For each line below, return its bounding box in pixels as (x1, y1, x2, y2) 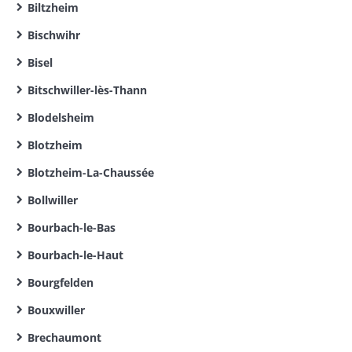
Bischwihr (27, 27, 80, 42)
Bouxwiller (27, 302, 85, 317)
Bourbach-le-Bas (27, 220, 115, 235)
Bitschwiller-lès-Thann (27, 82, 147, 97)
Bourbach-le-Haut (27, 247, 123, 262)
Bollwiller (27, 192, 78, 207)
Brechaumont (27, 330, 101, 345)
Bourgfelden (27, 275, 93, 290)
